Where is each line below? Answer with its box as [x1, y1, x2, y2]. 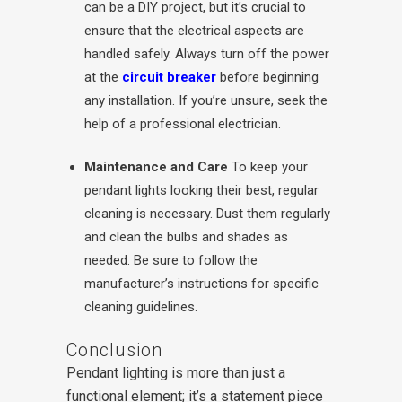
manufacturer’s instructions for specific [84, 275, 319, 292]
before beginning [216, 69, 319, 85]
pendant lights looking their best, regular [84, 182, 319, 198]
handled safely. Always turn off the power [84, 46, 329, 62]
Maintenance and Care [84, 159, 228, 175]
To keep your [228, 159, 308, 175]
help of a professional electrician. [84, 116, 281, 132]
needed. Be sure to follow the [84, 252, 258, 268]
